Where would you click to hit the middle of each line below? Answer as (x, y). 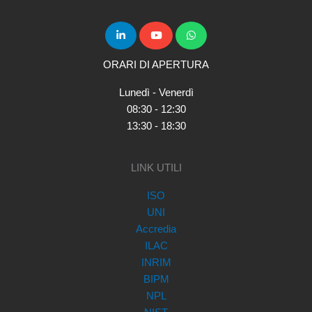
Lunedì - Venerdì (156, 93)
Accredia (156, 229)
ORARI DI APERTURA (156, 65)
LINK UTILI (156, 167)
